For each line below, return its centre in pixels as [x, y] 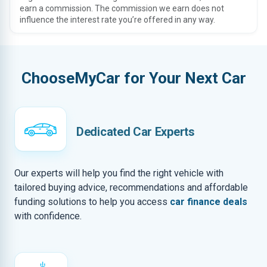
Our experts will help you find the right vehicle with [119, 173]
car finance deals [209, 202]
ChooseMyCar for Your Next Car [133, 78]
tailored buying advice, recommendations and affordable [131, 187]
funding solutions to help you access [92, 202]
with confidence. [48, 216]
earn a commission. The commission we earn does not [122, 8]
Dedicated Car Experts [136, 132]
